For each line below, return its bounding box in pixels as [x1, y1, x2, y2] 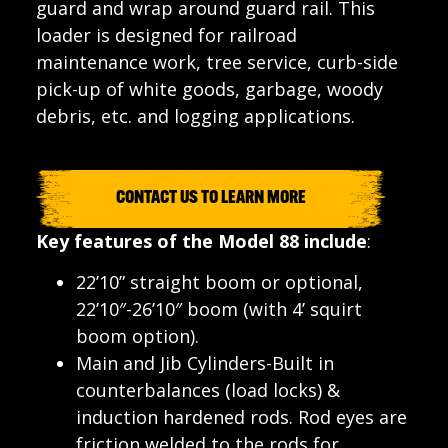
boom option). [75, 324, 199, 349]
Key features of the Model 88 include [35, 228, 367, 253]
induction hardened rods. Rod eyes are [75, 405, 407, 430]
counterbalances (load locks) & [75, 378, 340, 403]
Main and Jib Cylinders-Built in [75, 351, 334, 376]
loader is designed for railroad [35, 22, 297, 47]
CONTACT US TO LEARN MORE [115, 188, 306, 208]
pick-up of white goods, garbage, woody [35, 76, 383, 101]
